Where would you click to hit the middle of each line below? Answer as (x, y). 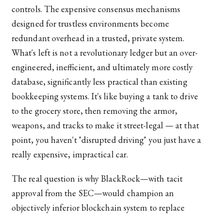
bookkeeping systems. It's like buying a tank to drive (105, 96)
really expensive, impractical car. (70, 155)
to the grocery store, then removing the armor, (95, 111)
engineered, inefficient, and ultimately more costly (102, 67)
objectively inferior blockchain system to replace (98, 208)
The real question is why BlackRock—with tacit (97, 179)
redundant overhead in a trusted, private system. (98, 38)
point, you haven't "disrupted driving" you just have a (106, 140)
